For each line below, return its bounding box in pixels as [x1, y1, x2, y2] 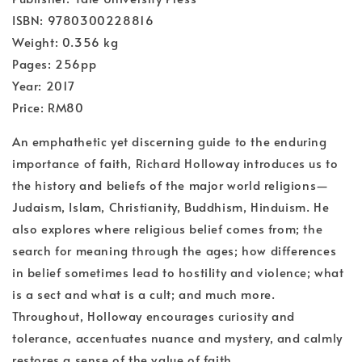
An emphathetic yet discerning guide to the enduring [12, 133, 327, 150]
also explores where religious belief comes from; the [12, 220, 323, 238]
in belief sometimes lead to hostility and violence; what [12, 263, 344, 281]
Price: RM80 [12, 99, 84, 116]
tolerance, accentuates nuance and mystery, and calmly [12, 329, 343, 347]
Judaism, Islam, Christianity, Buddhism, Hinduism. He [12, 198, 330, 216]
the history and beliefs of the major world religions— [12, 176, 329, 194]
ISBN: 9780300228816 [12, 11, 154, 29]
